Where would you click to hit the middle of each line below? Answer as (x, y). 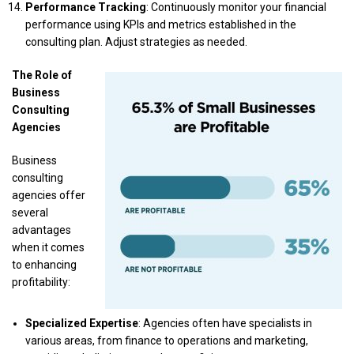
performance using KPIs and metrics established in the (161, 24)
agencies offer (49, 195)
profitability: (41, 282)
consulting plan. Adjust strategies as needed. (136, 42)
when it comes (48, 247)
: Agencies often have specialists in (225, 323)
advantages (41, 230)
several (30, 213)
